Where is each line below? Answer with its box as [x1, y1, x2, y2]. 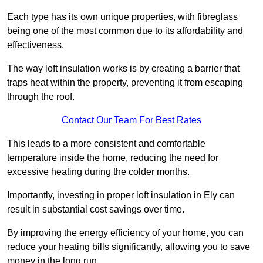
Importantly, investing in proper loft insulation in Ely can [7, 190, 235, 201]
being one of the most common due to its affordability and [7, 26, 243, 36]
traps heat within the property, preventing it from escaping [7, 77, 243, 88]
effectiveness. [7, 40, 64, 50]
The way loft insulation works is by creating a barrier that [7, 63, 240, 74]
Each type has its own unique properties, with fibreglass [7, 12, 238, 22]
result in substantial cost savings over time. [7, 204, 184, 215]
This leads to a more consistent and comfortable [7, 139, 205, 149]
